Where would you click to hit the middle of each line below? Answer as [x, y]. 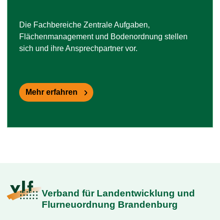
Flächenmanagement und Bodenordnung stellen [103, 36]
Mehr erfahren [52, 92]
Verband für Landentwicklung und [119, 193]
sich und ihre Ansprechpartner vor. [78, 48]
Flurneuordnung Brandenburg [110, 204]
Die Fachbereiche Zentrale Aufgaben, [84, 25]
